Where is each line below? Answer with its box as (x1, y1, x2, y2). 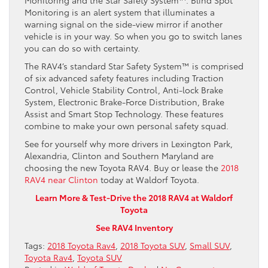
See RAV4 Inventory (95, 221, 173, 233)
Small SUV (190, 239, 230, 251)
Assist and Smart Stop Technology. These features (25, 107, 224, 120)
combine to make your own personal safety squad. (25, 119, 229, 132)
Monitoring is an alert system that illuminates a (25, 5, 215, 18)
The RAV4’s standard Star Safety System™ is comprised (25, 59, 243, 72)
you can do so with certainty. (25, 41, 140, 54)
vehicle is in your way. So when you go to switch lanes (25, 29, 242, 42)
